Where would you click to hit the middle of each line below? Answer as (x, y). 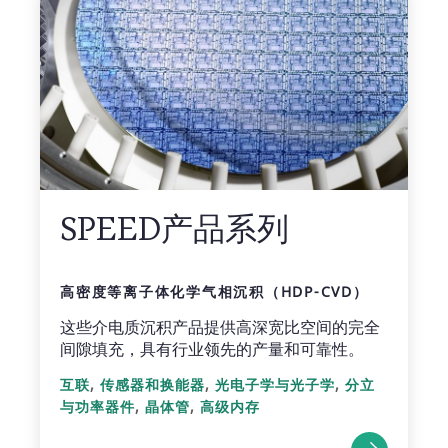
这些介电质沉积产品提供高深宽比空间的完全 (220, 327)
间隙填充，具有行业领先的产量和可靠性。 (212, 349)
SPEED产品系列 (174, 229)
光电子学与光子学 (275, 385)
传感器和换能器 (152, 385)
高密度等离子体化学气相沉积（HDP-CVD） (214, 292)
